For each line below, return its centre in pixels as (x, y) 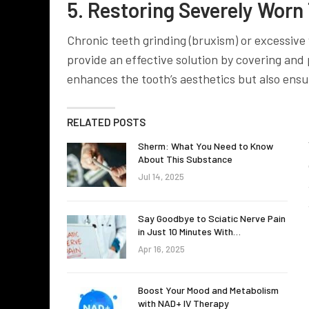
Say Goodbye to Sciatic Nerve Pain (212, 218)
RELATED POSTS (106, 122)
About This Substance (185, 159)
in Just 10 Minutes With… (189, 231)
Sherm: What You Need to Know (206, 146)
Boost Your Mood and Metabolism (208, 290)
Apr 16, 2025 (161, 249)
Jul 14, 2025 (161, 176)
